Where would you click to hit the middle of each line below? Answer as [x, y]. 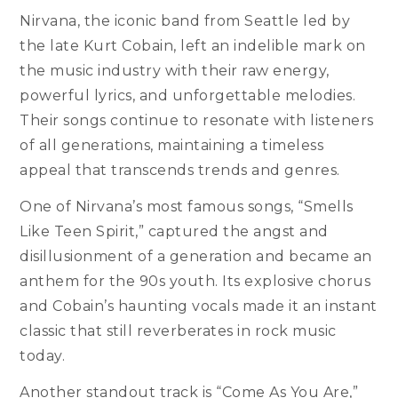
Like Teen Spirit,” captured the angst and [174, 232]
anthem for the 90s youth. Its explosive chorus [195, 282]
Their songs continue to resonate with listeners [197, 121]
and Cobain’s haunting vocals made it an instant [199, 306]
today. [43, 356]
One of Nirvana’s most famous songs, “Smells [187, 207]
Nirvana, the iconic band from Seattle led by [185, 21]
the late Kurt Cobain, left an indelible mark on [193, 46]
